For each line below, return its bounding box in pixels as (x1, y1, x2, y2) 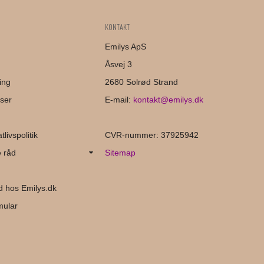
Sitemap (104, 147, 136, 157)
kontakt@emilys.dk (133, 94, 203, 104)
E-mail (104, 94, 128, 104)
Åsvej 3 (104, 59, 132, 69)
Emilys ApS (104, 41, 146, 51)
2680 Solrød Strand (104, 77, 178, 87)
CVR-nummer (104, 130, 156, 140)
